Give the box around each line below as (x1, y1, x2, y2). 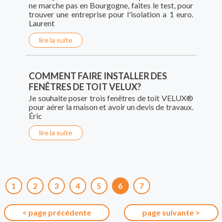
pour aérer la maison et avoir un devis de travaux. (29, 102, 193, 112)
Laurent (29, 18, 55, 28)
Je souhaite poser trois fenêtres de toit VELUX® (29, 93, 193, 103)
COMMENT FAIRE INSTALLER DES (29, 70, 167, 82)
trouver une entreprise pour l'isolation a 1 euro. (29, 9, 193, 19)
